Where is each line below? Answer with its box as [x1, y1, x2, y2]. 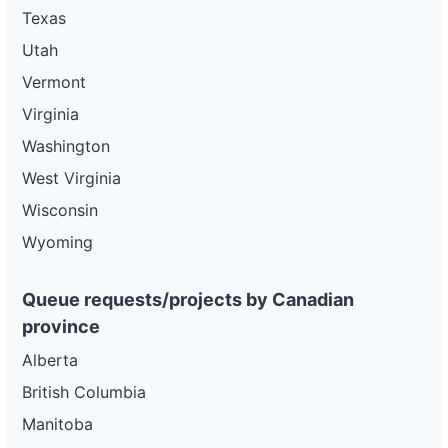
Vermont [22, 72, 86, 92]
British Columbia [22, 382, 146, 402]
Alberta [22, 350, 78, 370]
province [22, 316, 100, 337]
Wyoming [22, 232, 93, 252]
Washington [22, 136, 110, 156]
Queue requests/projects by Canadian [22, 289, 354, 310]
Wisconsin [22, 200, 98, 220]
